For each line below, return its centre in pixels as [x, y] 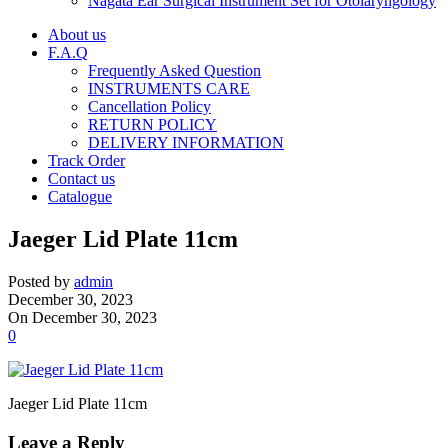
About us [77, 34]
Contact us [81, 178]
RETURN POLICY [152, 124]
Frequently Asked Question [174, 70]
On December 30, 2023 [82, 317]
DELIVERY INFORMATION [186, 142]
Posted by [39, 281]
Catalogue [80, 196]
